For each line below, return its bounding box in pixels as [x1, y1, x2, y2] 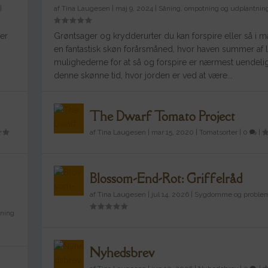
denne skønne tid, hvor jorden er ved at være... [54, 70, 233, 80]
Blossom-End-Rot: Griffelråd [90, 170, 242, 187]
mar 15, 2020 [151, 127, 194, 136]
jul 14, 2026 [151, 190, 189, 199]
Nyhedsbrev [90, 244, 154, 261]
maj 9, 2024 [115, 4, 153, 13]
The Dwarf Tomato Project [90, 108, 235, 124]
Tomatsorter [199, 127, 237, 136]
